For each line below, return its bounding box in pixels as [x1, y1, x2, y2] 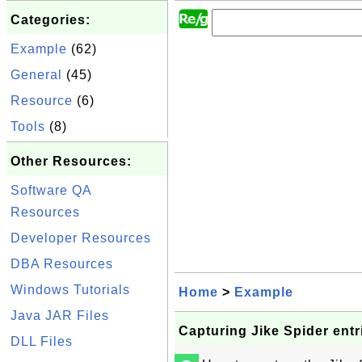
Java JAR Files [11, 309, 109, 322]
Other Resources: [11, 154, 132, 168]
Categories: [11, 13, 90, 27]
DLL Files [11, 335, 73, 348]
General [11, 68, 62, 82]
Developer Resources [11, 231, 151, 245]
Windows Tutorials [11, 283, 130, 297]
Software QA [11, 183, 91, 197]
